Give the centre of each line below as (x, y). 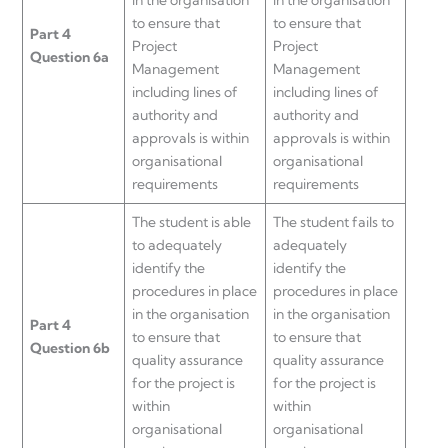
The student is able (191, 221)
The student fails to (333, 221)
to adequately (177, 244)
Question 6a (69, 56)
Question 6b (70, 347)
